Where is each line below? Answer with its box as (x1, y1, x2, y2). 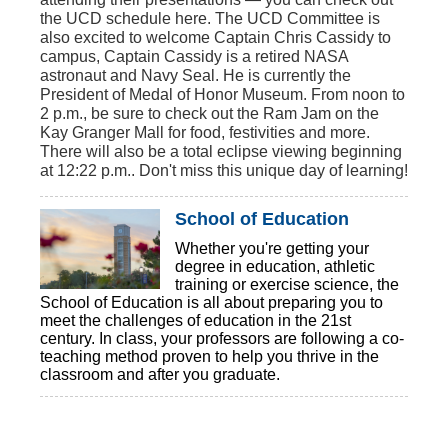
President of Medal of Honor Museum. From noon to (40, 86, 405, 103)
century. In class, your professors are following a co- (40, 330, 404, 347)
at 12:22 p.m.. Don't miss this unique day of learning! (40, 162, 408, 179)
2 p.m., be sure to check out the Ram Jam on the (40, 105, 379, 122)
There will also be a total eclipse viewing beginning (40, 143, 402, 160)
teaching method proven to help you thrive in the (40, 348, 379, 365)
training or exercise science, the (175, 276, 399, 293)
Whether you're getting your (175, 240, 369, 257)
